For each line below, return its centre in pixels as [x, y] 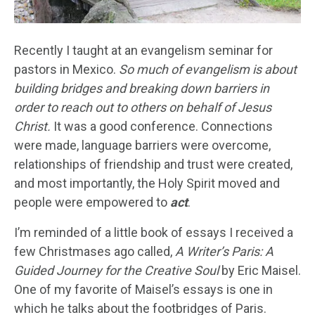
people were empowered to [92, 202]
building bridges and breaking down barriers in [142, 88]
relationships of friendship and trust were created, [153, 164]
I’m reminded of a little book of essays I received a [154, 232]
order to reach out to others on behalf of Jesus [143, 107]
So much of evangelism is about [208, 69]
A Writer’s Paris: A [224, 251]
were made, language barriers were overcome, [142, 145]
